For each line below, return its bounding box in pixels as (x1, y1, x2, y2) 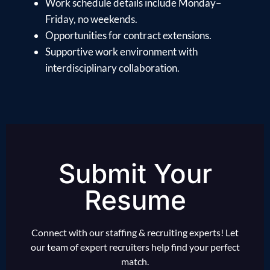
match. (121, 255, 149, 267)
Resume (84, 183, 186, 216)
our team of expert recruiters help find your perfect (30, 240, 240, 253)
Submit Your (58, 157, 212, 190)
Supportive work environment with (45, 45, 198, 58)
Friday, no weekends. (45, 12, 137, 25)
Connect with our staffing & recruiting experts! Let (31, 226, 239, 238)
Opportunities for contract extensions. (45, 28, 212, 42)
